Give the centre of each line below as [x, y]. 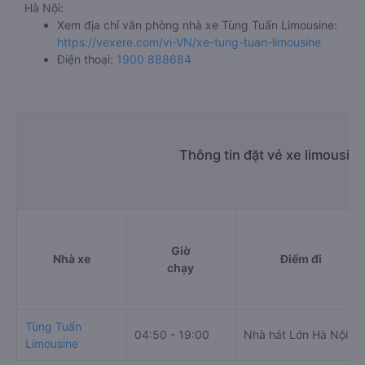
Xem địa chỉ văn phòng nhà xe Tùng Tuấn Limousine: [197, 25]
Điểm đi [301, 259]
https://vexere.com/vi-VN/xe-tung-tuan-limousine [189, 42]
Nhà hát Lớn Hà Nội [296, 334]
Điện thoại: [87, 59]
